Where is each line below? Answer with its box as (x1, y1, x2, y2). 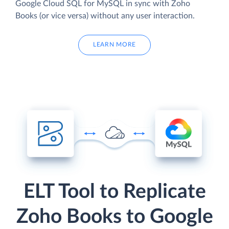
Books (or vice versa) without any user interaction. (15, 11, 195, 20)
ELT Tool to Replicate (23, 181, 206, 202)
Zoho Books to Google (16, 207, 213, 227)
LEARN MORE (93, 41, 136, 48)
